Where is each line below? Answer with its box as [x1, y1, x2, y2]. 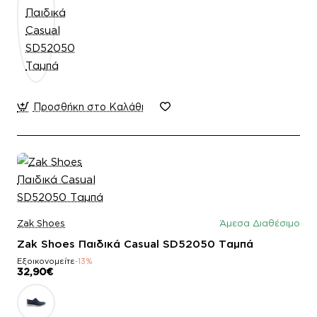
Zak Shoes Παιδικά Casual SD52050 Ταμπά [17, 237, 253, 250]
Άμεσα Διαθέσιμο [219, 217, 300, 228]
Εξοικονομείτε [17, 256, 75, 265]
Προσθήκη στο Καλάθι [33, 100, 144, 112]
